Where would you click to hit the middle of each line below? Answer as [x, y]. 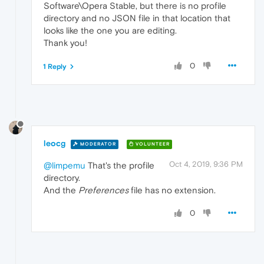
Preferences [103, 190]
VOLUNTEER [152, 144]
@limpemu [65, 166]
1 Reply [55, 66]
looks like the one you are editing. [110, 30]
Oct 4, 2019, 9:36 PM [206, 164]
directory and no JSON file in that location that [137, 18]
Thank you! [65, 42]
